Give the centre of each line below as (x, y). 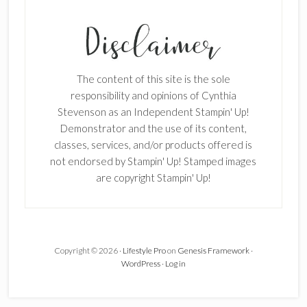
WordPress (140, 264)
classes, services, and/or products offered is (153, 145)
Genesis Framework (213, 251)
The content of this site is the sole (153, 79)
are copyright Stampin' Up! (153, 178)
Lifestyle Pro (144, 251)
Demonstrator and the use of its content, (153, 128)
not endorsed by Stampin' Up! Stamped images (153, 161)
